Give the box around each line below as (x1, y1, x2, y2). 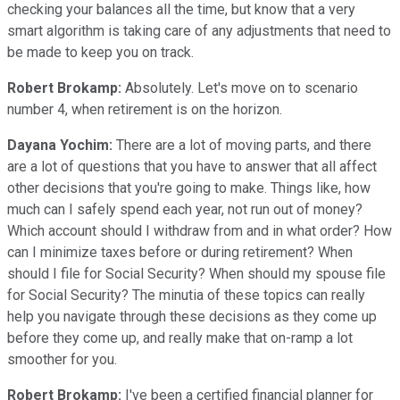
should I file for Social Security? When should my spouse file (7, 264, 386, 282)
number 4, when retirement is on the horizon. (7, 100, 282, 118)
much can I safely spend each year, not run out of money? (7, 200, 362, 218)
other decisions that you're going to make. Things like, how (7, 179, 371, 196)
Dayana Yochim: (7, 136, 112, 154)
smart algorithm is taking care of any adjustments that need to (7, 21, 391, 39)
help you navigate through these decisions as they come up (7, 307, 377, 325)
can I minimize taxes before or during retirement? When (7, 243, 353, 261)
